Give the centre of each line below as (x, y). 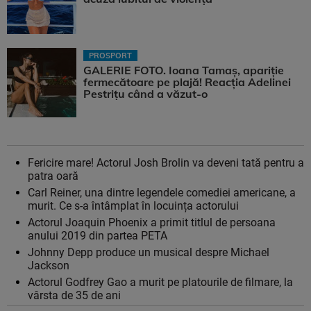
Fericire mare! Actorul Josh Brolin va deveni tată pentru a (166, 163)
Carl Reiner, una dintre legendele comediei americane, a (162, 193)
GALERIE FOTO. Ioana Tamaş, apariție (184, 70)
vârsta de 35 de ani (74, 296)
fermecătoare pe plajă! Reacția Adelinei (187, 82)
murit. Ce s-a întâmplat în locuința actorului (133, 206)
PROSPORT (110, 56)
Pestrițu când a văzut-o (145, 94)
